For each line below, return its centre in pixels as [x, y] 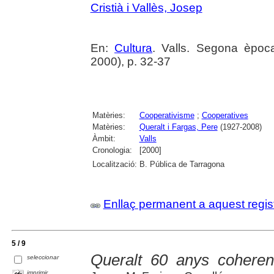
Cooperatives [225, 116]
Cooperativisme [167, 116]
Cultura [134, 48]
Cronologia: [112, 150]
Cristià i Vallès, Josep [146, 8]
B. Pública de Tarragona [182, 165]
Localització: [114, 165]
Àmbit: [104, 139]
